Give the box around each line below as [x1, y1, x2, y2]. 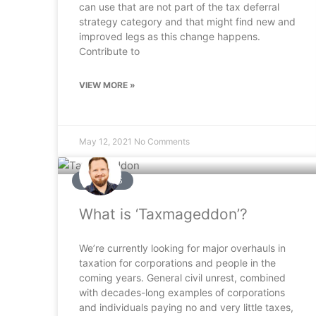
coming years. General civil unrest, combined [79, 272, 286, 284]
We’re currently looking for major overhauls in [79, 242, 286, 254]
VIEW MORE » [79, 80, 135, 90]
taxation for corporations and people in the [79, 257, 276, 269]
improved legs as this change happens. [79, 30, 266, 42]
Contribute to [79, 45, 140, 57]
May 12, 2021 [79, 136, 134, 147]
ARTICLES [82, 175, 123, 186]
